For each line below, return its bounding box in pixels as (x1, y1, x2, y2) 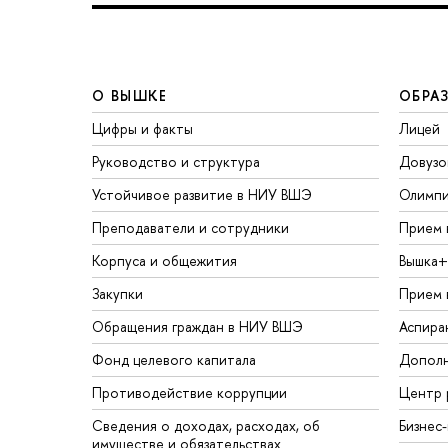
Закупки (92, 283, 143, 303)
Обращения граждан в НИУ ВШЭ (92, 316, 303, 336)
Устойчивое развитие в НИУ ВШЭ (92, 184, 312, 204)
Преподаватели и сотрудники (92, 217, 289, 237)
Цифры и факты (92, 118, 193, 138)
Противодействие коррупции (92, 382, 287, 402)
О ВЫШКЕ (92, 85, 168, 105)
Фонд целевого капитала (92, 349, 256, 369)
